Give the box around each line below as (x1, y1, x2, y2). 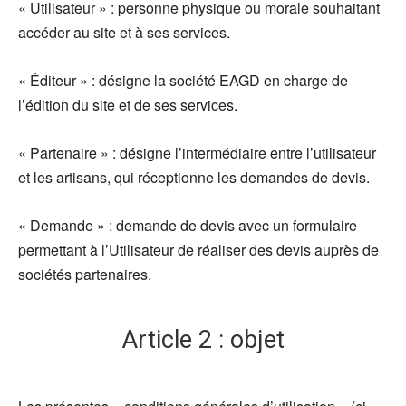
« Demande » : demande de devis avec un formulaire (18, 214, 357, 236)
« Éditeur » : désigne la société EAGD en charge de (18, 69, 348, 91)
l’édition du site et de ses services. (18, 93, 237, 115)
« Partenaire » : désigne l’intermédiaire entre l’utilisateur (18, 141, 376, 163)
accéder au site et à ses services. (18, 21, 230, 43)
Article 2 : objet (121, 325, 285, 355)
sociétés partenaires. (18, 263, 151, 285)
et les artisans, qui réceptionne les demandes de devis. (18, 166, 370, 188)
